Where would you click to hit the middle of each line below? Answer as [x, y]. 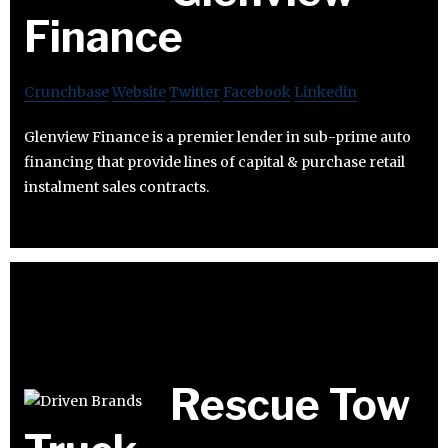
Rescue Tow [290, 405]
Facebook [257, 92]
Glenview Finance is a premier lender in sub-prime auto [217, 137]
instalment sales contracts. [116, 187]
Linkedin [325, 92]
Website [139, 92]
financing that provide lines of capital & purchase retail [214, 162]
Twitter [194, 92]
